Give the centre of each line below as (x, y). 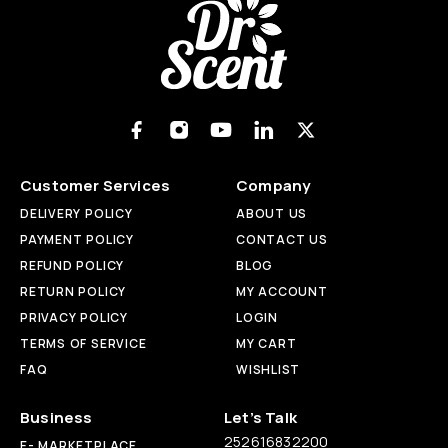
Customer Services (95, 186)
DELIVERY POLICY (76, 214)
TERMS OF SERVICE (83, 344)
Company (273, 186)
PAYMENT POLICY (77, 240)
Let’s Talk (260, 418)
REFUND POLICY (72, 266)
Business (56, 418)
